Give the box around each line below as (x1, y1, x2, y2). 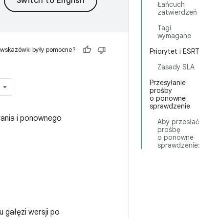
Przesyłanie (150, 78, 186, 87)
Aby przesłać (157, 117, 199, 126)
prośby (150, 86, 172, 95)
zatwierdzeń (157, 8, 197, 17)
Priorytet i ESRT (150, 47, 199, 56)
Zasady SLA (157, 63, 195, 71)
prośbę (157, 125, 180, 134)
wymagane (157, 31, 191, 40)
